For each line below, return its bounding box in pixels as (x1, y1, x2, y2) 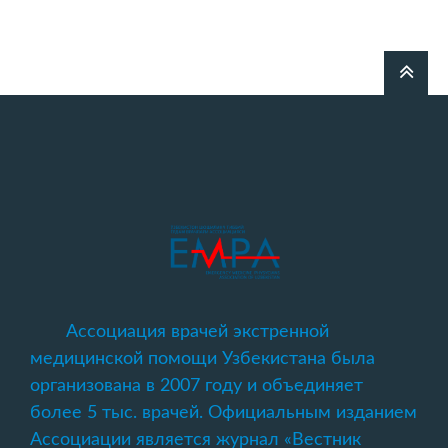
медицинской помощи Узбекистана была (30, 350, 375, 368)
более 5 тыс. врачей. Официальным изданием (30, 404, 417, 422)
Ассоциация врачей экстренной (66, 323, 329, 341)
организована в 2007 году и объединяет (30, 377, 363, 395)
